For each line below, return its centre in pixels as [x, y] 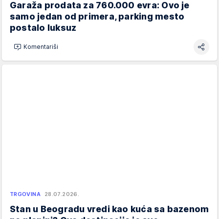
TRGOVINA [25, 194]
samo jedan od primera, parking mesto [97, 16]
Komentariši [41, 47]
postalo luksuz [43, 27]
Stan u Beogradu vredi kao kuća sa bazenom [109, 209]
